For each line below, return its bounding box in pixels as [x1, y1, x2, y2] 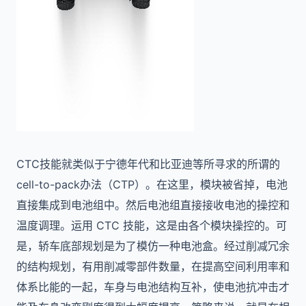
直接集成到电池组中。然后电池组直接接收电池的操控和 [16, 198, 290, 212]
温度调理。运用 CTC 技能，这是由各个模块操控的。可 [16, 219, 287, 232]
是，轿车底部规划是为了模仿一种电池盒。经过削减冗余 [16, 239, 290, 253]
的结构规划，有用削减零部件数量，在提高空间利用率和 [16, 260, 290, 273]
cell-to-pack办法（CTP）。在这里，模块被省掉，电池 [16, 178, 288, 191]
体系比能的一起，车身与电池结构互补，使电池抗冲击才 [16, 280, 290, 294]
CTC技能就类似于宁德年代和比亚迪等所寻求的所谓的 [16, 157, 280, 171]
